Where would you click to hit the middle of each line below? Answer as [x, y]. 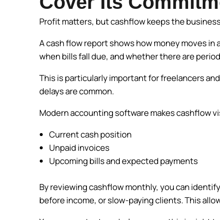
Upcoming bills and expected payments [124, 161]
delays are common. [77, 91]
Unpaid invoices [80, 148]
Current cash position [91, 135]
